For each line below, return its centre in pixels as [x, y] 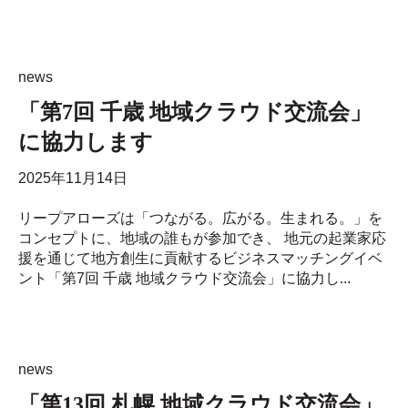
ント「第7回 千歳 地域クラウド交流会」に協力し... [184, 278]
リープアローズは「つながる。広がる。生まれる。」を [200, 218]
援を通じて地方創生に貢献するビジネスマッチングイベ [200, 258]
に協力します [86, 143]
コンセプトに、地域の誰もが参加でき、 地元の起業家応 [202, 238]
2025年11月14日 [73, 178]
